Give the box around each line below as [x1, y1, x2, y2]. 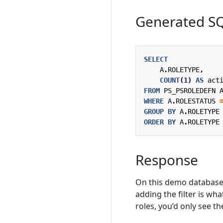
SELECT [144, 55, 168, 63]
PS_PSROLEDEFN [164, 86, 216, 95]
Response [135, 150, 198, 169]
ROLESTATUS [176, 97, 216, 105]
